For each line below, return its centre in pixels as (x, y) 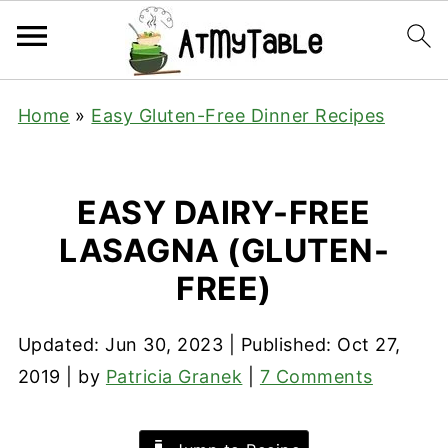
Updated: (61, 344)
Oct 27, (369, 344)
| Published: (280, 344)
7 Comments (316, 376)
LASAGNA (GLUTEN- (224, 250)
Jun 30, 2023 (164, 344)
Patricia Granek (174, 376)
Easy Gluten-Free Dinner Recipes (238, 115)
